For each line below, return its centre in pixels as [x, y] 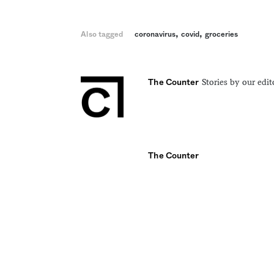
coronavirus [155, 34]
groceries [222, 34]
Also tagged [102, 34]
